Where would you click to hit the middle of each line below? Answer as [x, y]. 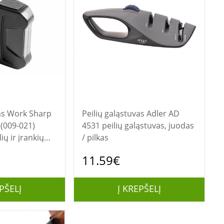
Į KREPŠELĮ [139, 188]
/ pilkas [95, 137]
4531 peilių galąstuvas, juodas [138, 125]
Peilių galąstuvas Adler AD [114, 113]
